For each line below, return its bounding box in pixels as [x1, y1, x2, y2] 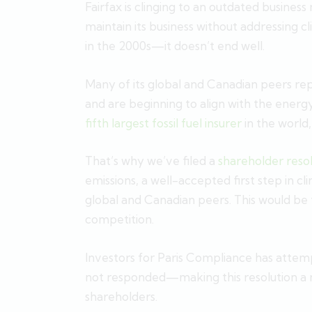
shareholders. [85, 289, 160, 304]
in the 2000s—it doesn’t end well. [85, 38, 267, 54]
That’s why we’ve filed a [85, 153, 218, 169]
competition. [85, 212, 154, 227]
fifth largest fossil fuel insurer [85, 115, 242, 130]
